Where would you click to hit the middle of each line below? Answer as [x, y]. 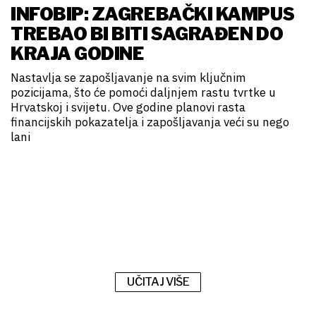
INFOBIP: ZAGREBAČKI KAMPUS [153, 14]
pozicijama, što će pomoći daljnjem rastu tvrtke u [143, 93]
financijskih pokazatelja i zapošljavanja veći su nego [150, 122]
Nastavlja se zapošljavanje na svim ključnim [128, 78]
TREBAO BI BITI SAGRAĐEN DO [147, 34]
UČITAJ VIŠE [158, 282]
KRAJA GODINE [78, 54]
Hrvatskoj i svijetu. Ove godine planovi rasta [128, 108]
